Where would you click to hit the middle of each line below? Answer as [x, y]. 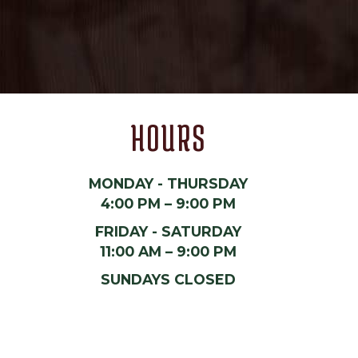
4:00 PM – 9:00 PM [169, 203]
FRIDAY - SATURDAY [169, 231]
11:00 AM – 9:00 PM [169, 251]
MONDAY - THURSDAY [169, 183]
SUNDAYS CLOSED [169, 279]
